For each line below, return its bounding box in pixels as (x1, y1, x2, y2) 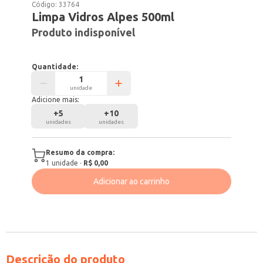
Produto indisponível (32, 26, 136, 38)
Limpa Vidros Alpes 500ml (32, 10, 175, 23)
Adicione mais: (32, 96, 80, 103)
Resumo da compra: (46, 149, 115, 156)
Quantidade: (32, 63, 79, 70)
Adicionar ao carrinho (93, 177, 170, 186)
